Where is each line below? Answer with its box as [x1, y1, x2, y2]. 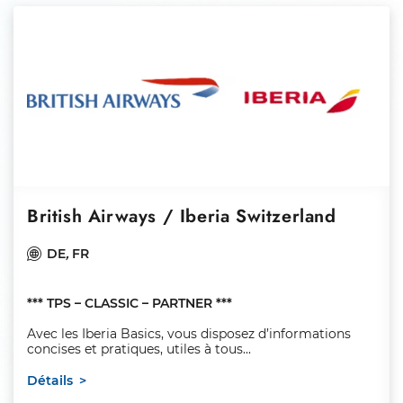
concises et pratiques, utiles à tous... [27, 341, 251, 357]
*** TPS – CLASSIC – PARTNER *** [27, 294, 232, 311]
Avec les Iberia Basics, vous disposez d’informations [27, 326, 351, 342]
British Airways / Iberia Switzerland [27, 203, 336, 229]
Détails [27, 372, 73, 389]
